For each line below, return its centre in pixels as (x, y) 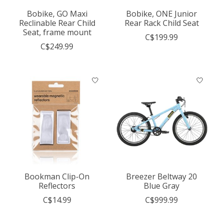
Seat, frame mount (57, 32)
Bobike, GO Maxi (57, 13)
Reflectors (57, 186)
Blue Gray (162, 186)
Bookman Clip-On (57, 176)
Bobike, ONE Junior (162, 13)
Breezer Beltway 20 (162, 176)
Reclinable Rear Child (57, 23)
